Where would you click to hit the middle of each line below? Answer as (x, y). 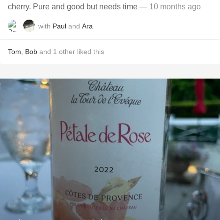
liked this (90, 52)
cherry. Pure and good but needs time (73, 7)
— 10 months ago (169, 7)
